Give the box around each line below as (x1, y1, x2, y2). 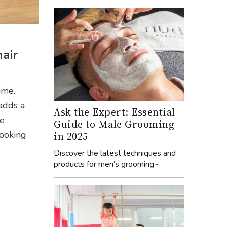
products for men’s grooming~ (54, 158, 159, 170)
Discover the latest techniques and (54, 147, 176, 159)
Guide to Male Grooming (54, 117, 174, 131)
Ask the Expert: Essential (54, 104, 175, 119)
